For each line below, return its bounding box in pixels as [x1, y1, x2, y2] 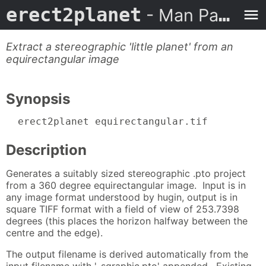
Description [6, 141, 87, 159]
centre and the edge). [6, 226, 103, 239]
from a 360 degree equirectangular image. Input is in [6, 179, 246, 191]
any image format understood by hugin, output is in [6, 191, 237, 203]
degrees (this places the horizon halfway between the [6, 214, 248, 227]
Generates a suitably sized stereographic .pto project [6, 167, 246, 179]
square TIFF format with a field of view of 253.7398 [6, 202, 239, 215]
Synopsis [6, 90, 70, 107]
